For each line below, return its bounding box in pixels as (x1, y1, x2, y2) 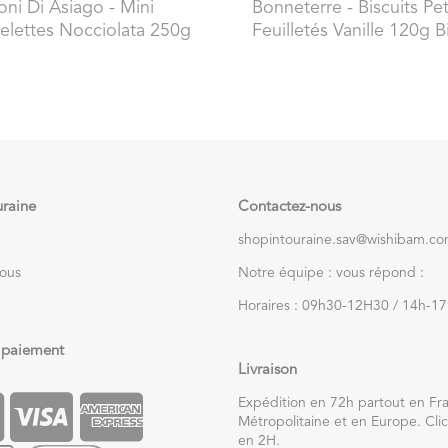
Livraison (238, 362, 297, 378)
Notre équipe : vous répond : (238, 265, 424, 280)
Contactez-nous (238, 199, 341, 215)
